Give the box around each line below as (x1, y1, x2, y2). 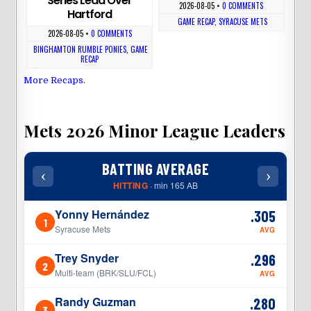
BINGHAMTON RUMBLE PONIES (33, 43, 127, 55)
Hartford (67, 6, 112, 22)
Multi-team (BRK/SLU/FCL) (55, 267, 157, 279)
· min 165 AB (148, 179, 199, 192)
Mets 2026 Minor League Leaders (24, 119, 286, 142)
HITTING (112, 179, 149, 192)
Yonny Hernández (55, 206, 150, 223)
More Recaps (24, 74, 84, 85)
